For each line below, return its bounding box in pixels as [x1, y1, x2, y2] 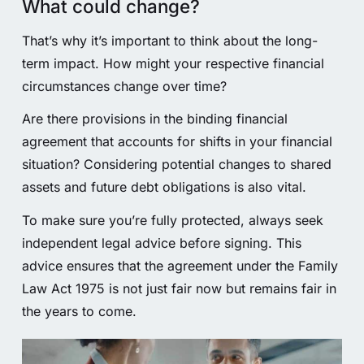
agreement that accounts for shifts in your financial [21, 133, 332, 150]
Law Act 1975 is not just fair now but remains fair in [21, 280, 336, 297]
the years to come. [21, 303, 136, 320]
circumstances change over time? [21, 77, 227, 94]
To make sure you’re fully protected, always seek [21, 212, 323, 229]
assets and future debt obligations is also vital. [21, 179, 306, 196]
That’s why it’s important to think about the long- [21, 32, 318, 49]
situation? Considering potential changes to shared [21, 156, 331, 173]
